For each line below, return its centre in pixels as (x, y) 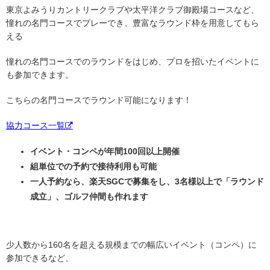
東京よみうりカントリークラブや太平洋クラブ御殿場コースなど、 (133, 10)
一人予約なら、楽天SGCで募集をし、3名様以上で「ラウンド (147, 182)
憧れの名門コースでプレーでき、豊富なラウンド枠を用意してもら (133, 23)
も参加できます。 (40, 75)
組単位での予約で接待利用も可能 (93, 167)
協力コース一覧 (36, 126)
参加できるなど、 (40, 258)
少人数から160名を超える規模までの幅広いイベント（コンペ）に (131, 245)
